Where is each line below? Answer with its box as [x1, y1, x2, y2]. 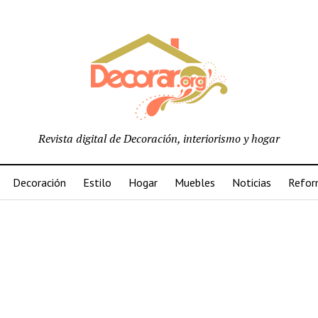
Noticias [232, 175, 271, 190]
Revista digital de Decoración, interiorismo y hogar [38, 131, 280, 146]
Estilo [83, 175, 111, 190]
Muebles [175, 175, 215, 190]
